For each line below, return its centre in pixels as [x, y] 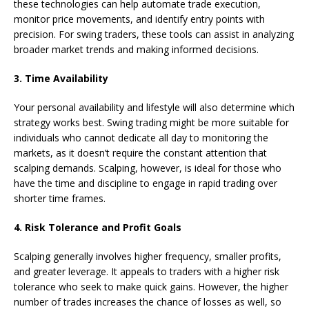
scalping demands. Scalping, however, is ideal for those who [148, 168]
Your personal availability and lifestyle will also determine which [154, 107]
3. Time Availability [61, 78]
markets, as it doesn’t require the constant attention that [140, 152]
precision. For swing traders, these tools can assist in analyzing [154, 34]
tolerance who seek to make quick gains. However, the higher [151, 286]
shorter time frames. [60, 198]
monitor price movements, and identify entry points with [139, 19]
